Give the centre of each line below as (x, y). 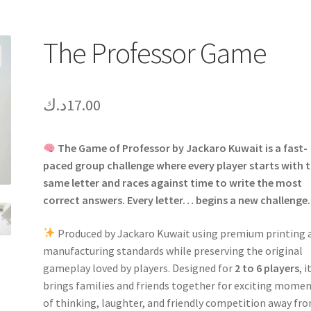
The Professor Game (155, 52)
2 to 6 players (267, 268)
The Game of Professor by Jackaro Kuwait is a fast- (182, 148)
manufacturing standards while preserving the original (173, 250)
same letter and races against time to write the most (173, 182)
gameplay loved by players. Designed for (139, 268)
